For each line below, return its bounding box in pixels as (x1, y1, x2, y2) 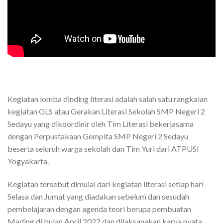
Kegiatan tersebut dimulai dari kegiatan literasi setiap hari (7, 179, 204, 189)
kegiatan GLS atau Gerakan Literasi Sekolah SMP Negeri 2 (7, 107, 205, 116)
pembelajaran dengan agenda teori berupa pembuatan (7, 204, 191, 214)
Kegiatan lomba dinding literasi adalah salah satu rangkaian (7, 94, 208, 104)
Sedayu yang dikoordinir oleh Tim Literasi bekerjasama (7, 119, 194, 129)
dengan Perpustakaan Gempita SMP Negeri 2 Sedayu (7, 131, 188, 141)
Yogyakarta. (7, 156, 49, 166)
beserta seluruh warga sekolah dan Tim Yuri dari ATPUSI (7, 144, 199, 154)
